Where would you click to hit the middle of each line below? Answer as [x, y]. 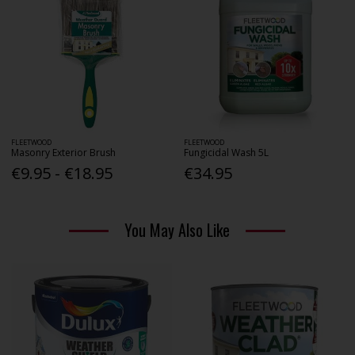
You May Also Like [177, 229]
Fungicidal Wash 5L [227, 153]
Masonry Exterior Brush [64, 153]
